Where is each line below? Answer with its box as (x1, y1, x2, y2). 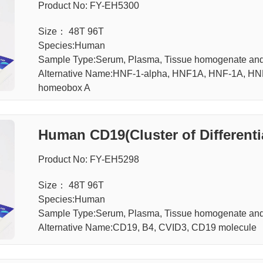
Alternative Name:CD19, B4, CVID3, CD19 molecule (38, 222, 257, 232)
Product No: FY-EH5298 (38, 154, 139, 164)
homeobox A (38, 83, 90, 93)
